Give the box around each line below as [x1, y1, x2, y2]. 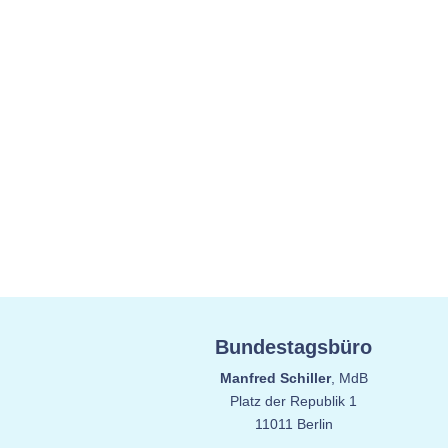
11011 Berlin [254, 415, 333, 432]
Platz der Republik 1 [230, 392, 358, 409]
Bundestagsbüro [215, 335, 373, 358]
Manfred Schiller [219, 369, 331, 386]
